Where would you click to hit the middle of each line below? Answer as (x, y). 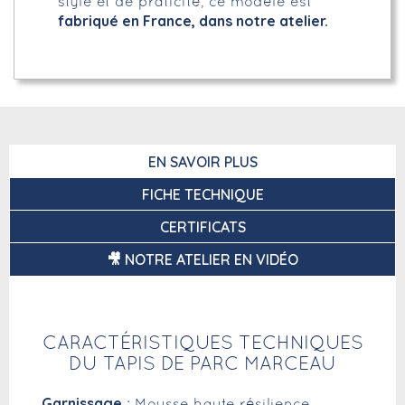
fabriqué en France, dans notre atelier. (193, 20)
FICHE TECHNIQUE (202, 194)
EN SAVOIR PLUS (202, 161)
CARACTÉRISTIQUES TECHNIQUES (202, 344)
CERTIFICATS (202, 226)
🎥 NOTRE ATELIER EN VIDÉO (202, 259)
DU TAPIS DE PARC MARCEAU (202, 364)
